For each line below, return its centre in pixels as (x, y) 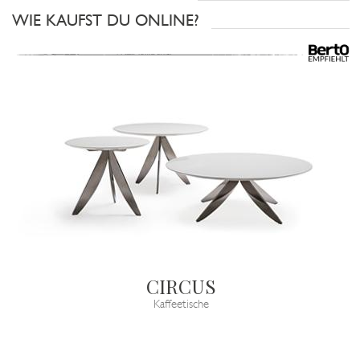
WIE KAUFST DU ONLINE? (106, 21)
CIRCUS (181, 286)
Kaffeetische (181, 305)
